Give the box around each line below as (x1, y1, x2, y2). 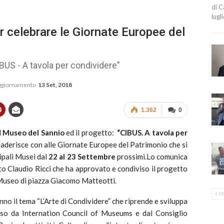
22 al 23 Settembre (48, 151, 115, 161)
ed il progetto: (64, 127, 117, 137)
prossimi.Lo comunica (115, 151, 188, 161)
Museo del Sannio (2, 127, 64, 137)
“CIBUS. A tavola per (117, 127, 188, 137)
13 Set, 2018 (38, 80, 72, 88)
